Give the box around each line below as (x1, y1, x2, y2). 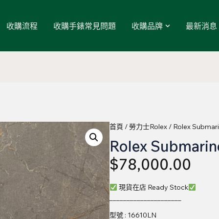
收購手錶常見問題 (53, 21, 116, 31)
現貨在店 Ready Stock (117, 183, 188, 192)
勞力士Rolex (129, 122, 167, 131)
